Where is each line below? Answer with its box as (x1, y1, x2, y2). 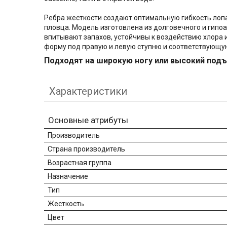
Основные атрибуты (48, 115, 128, 126)
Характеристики (49, 85, 127, 98)
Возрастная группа (48, 159, 111, 167)
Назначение (48, 172, 88, 181)
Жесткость (48, 200, 84, 208)
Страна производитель (48, 145, 125, 154)
